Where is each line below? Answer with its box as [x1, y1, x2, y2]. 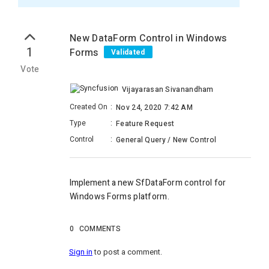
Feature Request [116, 118, 175, 130]
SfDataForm [136, 177, 185, 190]
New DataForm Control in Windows [70, 31, 227, 46]
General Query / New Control [116, 134, 217, 146]
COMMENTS [79, 223, 121, 235]
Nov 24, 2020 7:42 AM [116, 102, 193, 113]
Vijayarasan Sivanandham [121, 84, 214, 95]
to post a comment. [92, 246, 162, 258]
